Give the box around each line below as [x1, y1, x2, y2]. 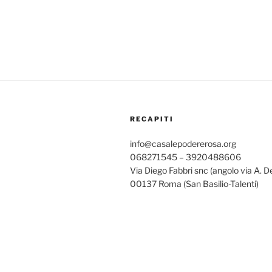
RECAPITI [130, 115, 174, 124]
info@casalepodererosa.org [130, 138, 236, 149]
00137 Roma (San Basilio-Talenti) [130, 178, 259, 189]
